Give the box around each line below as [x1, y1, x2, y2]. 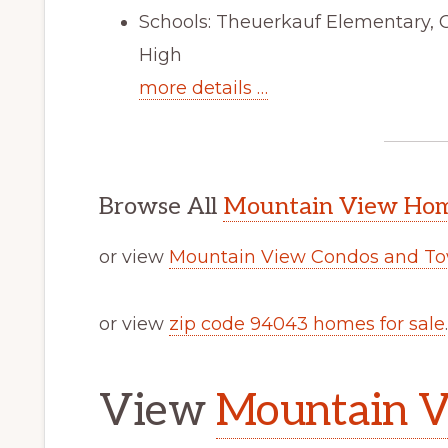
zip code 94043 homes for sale [169, 313, 445, 336]
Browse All [99, 192, 223, 222]
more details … [139, 77, 268, 100]
